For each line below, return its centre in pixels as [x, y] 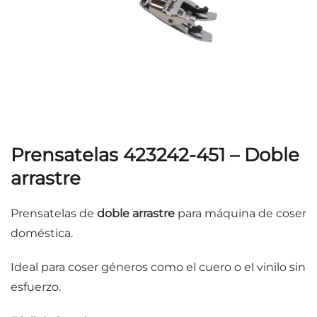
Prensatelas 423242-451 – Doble [155, 155]
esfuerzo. [36, 287]
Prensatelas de [54, 213]
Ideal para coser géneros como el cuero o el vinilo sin [158, 267]
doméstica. [42, 233]
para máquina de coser [241, 213]
